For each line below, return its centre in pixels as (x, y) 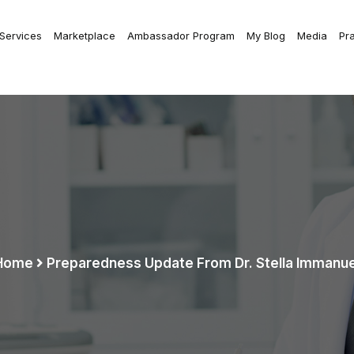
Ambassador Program (181, 36)
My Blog (266, 36)
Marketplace (85, 36)
